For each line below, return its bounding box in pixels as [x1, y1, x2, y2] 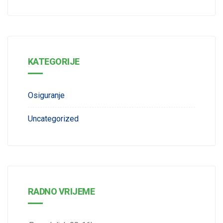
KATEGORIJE [28, 56, 80, 67]
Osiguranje [28, 90, 65, 100]
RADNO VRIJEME [28, 186, 95, 197]
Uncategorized [28, 113, 79, 123]
